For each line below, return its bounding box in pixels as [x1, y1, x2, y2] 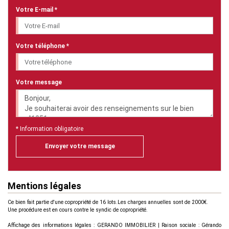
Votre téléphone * [16, 42, 69, 50]
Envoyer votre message [44, 142, 115, 150]
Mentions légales [8, 180, 81, 191]
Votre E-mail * [16, 6, 57, 14]
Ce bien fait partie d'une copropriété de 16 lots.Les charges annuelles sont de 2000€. [8, 199, 208, 205]
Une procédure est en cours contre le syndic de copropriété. [8, 207, 148, 213]
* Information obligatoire [16, 125, 83, 133]
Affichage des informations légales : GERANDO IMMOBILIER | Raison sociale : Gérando [8, 222, 221, 228]
